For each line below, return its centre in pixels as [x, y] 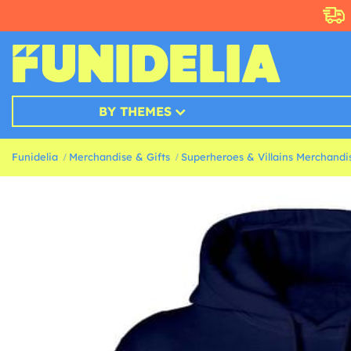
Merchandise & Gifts [119, 157]
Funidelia [35, 157]
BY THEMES [135, 112]
